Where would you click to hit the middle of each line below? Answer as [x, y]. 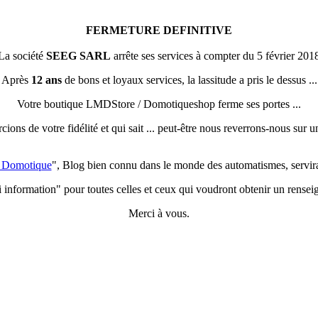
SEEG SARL [78, 56]
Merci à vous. [159, 213]
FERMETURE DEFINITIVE [159, 30]
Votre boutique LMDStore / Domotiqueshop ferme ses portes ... [159, 104]
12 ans [46, 80]
